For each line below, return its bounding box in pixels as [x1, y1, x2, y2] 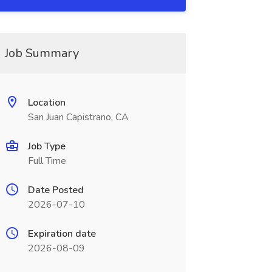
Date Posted [27, 183, 84, 197]
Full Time [27, 154, 66, 168]
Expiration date [27, 227, 96, 240]
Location [27, 96, 66, 109]
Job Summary [4, 45, 79, 61]
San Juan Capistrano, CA [27, 110, 129, 124]
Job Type [27, 140, 66, 153]
